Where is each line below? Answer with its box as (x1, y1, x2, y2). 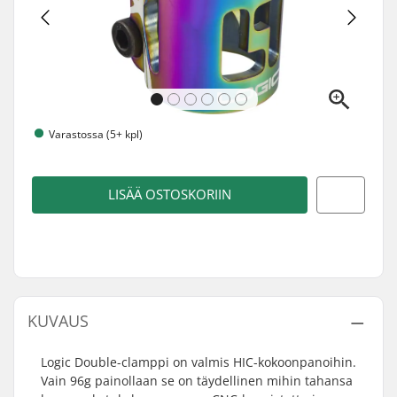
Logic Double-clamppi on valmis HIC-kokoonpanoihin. (41, 354, 356, 370)
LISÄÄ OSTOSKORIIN (108, 185, 231, 204)
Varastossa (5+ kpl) (49, 126, 143, 142)
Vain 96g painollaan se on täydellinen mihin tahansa (41, 372, 353, 389)
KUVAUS (27, 310, 89, 331)
